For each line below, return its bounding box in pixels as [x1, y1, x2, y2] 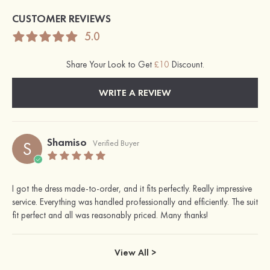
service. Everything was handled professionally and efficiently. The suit [12, 195, 258, 208]
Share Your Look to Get [66, 58, 154, 71]
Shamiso [47, 134, 87, 149]
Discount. [169, 58, 204, 71]
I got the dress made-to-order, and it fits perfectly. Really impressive [12, 182, 252, 195]
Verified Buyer [93, 137, 139, 148]
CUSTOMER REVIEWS [12, 11, 111, 25]
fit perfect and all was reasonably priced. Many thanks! [12, 209, 208, 221]
